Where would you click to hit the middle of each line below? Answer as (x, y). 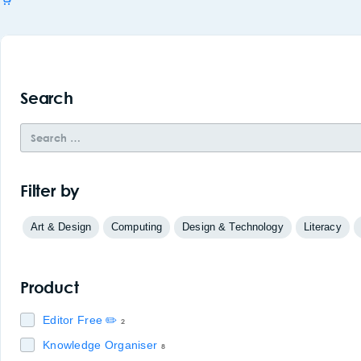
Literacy (322, 227)
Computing (137, 227)
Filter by (50, 191)
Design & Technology (233, 227)
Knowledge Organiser (100, 345)
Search (47, 98)
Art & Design (61, 227)
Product (50, 287)
